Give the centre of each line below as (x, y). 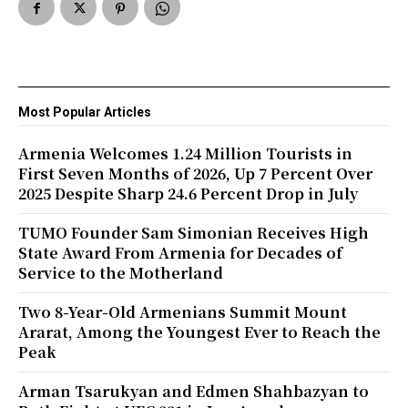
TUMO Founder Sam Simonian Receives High (194, 233)
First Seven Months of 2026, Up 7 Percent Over (195, 174)
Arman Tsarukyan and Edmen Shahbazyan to (194, 392)
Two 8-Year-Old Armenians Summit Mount (183, 312)
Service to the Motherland (121, 273)
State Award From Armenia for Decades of (180, 253)
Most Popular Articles (85, 112)
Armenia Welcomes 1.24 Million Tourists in (185, 154)
